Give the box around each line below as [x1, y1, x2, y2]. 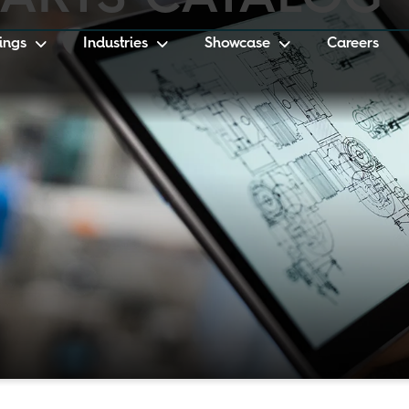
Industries [82, 34, 148, 51]
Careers [327, 34, 380, 51]
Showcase [204, 34, 271, 51]
